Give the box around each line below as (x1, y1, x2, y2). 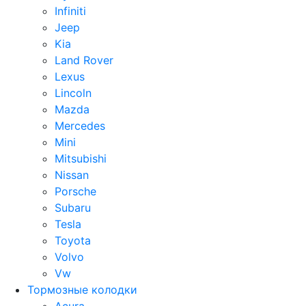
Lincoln (55, 86, 92, 100)
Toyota (55, 234, 91, 247)
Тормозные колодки (27, 283, 137, 296)
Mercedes (55, 119, 105, 133)
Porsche (55, 184, 96, 198)
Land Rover (55, 53, 113, 67)
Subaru (55, 201, 91, 214)
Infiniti (55, 4, 86, 18)
